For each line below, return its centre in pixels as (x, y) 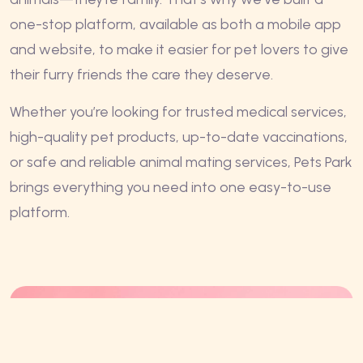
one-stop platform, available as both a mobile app (175, 24)
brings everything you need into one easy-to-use (171, 187)
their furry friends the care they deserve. (141, 74)
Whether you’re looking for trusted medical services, (178, 111)
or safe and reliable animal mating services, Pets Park (181, 162)
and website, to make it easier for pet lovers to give (179, 49)
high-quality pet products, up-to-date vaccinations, (179, 137)
